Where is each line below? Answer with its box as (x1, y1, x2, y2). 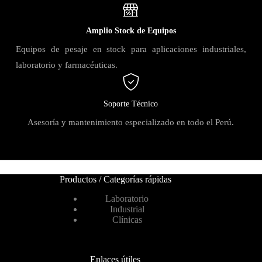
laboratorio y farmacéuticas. (15, 60, 118, 70)
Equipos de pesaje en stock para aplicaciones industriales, (15, 44, 247, 54)
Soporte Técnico (104, 99, 158, 108)
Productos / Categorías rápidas (59, 174, 171, 184)
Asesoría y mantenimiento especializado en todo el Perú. (27, 118, 235, 127)
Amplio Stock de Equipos (85, 26, 176, 35)
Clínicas (112, 215, 142, 225)
